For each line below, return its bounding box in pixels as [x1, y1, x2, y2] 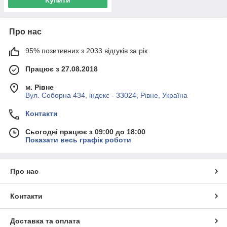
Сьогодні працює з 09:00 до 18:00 [25, 127, 145, 136]
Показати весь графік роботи [25, 135, 131, 144]
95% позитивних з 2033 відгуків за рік [25, 46, 147, 55]
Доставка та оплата [10, 216, 80, 225]
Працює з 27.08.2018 [25, 64, 98, 73]
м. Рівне [25, 83, 54, 91]
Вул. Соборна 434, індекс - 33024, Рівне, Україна [25, 91, 187, 99]
